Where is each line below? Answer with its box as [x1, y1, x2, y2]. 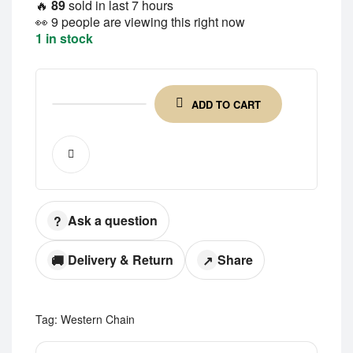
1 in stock [35, 29, 93, 47]
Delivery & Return [68, 251, 173, 269]
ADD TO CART [191, 96, 261, 112]
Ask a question [68, 211, 158, 229]
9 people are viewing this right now [51, 13, 245, 31]
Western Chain [61, 311, 135, 328]
